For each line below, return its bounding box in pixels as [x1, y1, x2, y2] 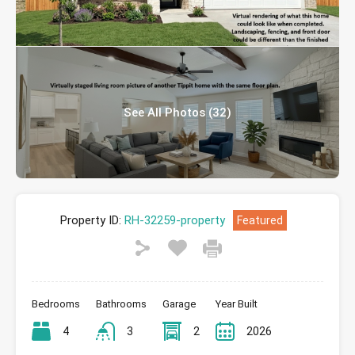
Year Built [216, 298, 258, 310]
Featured [237, 214, 283, 227]
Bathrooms [96, 298, 147, 310]
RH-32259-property [121, 213, 225, 227]
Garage [162, 298, 196, 310]
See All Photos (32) [124, 105, 231, 120]
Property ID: [60, 213, 121, 227]
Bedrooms [32, 298, 80, 310]
